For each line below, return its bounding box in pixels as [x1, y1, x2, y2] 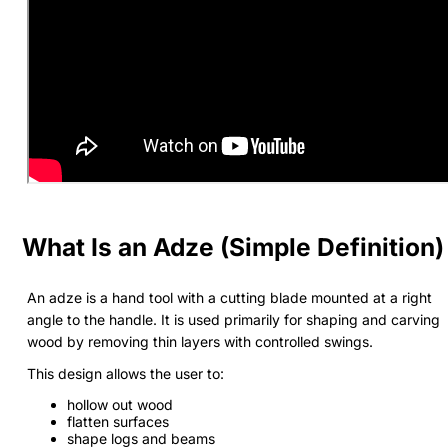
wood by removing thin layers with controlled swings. [27, 332, 373, 350]
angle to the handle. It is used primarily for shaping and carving [27, 310, 440, 328]
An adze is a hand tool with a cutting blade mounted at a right [27, 288, 432, 306]
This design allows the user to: [27, 364, 224, 382]
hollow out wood [67, 395, 173, 413]
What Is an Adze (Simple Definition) [22, 231, 444, 262]
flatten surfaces [67, 412, 169, 430]
